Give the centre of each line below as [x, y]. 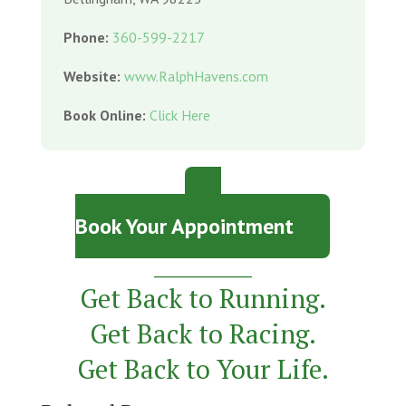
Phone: [86, 37]
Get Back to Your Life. [203, 368]
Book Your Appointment [185, 226]
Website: [92, 76]
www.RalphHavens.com [196, 76]
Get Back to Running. [203, 298]
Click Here [179, 115]
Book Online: [104, 115]
